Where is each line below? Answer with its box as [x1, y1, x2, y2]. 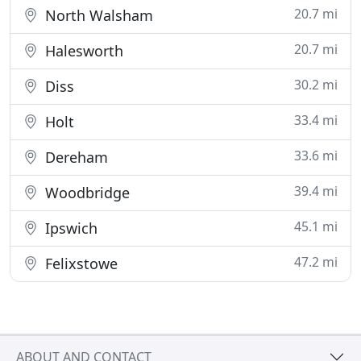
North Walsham [41, 6, 153, 25]
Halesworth [41, 41, 123, 60]
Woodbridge [41, 183, 130, 202]
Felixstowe [41, 254, 118, 273]
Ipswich [41, 218, 98, 238]
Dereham [41, 147, 108, 167]
